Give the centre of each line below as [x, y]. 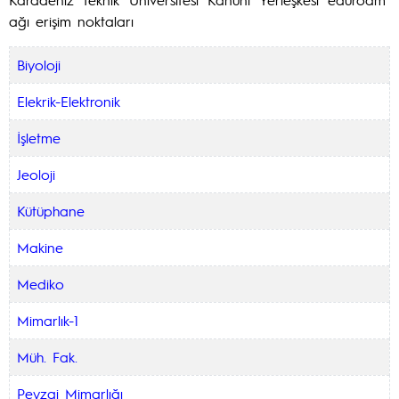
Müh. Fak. [47, 357]
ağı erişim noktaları [71, 21]
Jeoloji [36, 174]
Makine [40, 247]
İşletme [39, 138]
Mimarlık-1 [48, 320]
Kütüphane [51, 211]
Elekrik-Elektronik [69, 101]
